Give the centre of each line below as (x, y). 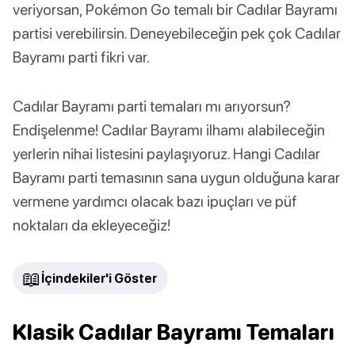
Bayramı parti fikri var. (81, 57)
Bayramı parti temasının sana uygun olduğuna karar (176, 177)
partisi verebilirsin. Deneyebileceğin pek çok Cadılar (177, 33)
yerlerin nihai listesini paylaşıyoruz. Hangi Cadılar (166, 154)
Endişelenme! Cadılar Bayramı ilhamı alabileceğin (169, 130)
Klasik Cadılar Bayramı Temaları (174, 332)
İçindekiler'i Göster (99, 279)
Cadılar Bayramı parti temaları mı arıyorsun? (152, 106)
